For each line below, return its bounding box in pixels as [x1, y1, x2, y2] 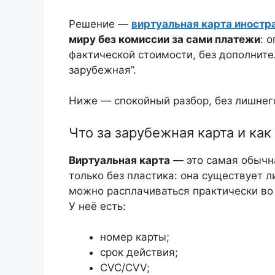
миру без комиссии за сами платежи [69, 33, 260, 45]
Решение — [69, 17, 131, 30]
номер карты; [100, 231, 169, 244]
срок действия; [100, 246, 178, 259]
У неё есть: [69, 199, 126, 212]
